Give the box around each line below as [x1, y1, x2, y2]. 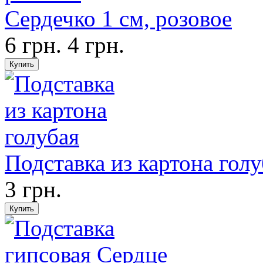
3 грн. [5, 177, 62, 202]
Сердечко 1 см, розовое [5, 6, 232, 31]
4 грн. [68, 32, 124, 58]
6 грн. [5, 32, 62, 58]
